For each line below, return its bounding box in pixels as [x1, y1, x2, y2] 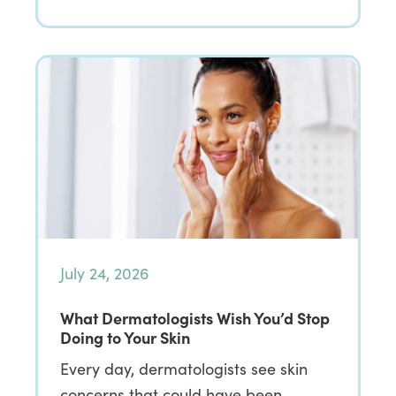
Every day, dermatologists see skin [60, 358, 308, 379]
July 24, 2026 [60, 263, 149, 284]
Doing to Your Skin [60, 326, 190, 348]
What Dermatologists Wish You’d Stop [60, 307, 330, 329]
